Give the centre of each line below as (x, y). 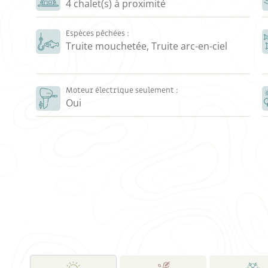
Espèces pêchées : (98, 33)
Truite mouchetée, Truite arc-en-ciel (147, 46)
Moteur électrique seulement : (122, 90)
